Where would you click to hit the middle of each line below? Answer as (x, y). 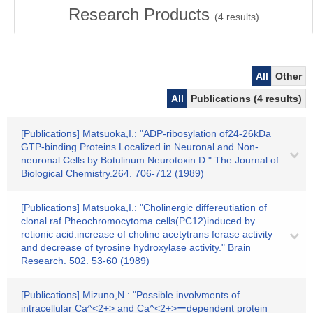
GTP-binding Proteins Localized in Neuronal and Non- (140, 147)
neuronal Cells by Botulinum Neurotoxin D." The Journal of (150, 160)
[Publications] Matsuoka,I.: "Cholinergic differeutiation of (144, 208)
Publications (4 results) (246, 99)
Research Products (141, 14)
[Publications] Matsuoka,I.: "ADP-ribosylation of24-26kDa (146, 133)
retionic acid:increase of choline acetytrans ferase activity (147, 234)
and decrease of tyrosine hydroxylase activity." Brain (136, 247)
